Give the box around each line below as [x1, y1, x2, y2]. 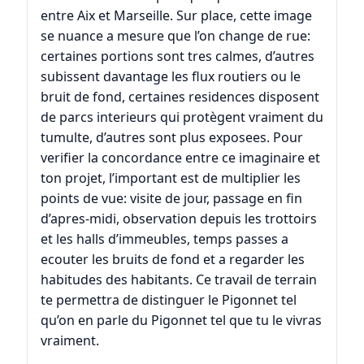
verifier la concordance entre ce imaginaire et [40, 148, 320, 167]
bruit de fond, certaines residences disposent [40, 87, 319, 106]
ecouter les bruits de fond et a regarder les [40, 249, 305, 268]
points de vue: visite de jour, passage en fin [40, 188, 302, 207]
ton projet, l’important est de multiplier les [40, 168, 301, 187]
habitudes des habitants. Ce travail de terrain [40, 270, 317, 288]
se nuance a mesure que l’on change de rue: [40, 26, 310, 45]
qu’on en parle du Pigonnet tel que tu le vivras [40, 310, 322, 329]
